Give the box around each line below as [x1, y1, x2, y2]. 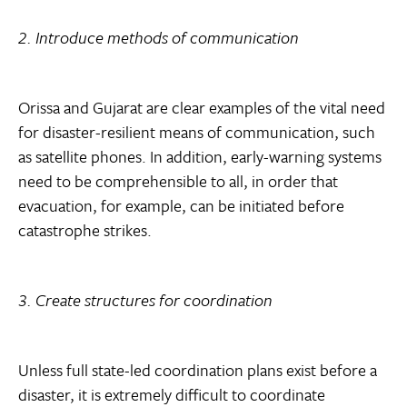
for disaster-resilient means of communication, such [18, 120, 375, 144]
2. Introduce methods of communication [18, 25, 299, 50]
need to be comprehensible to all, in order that [18, 169, 338, 194]
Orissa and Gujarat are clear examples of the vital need [18, 95, 385, 120]
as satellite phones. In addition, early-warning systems [18, 144, 382, 169]
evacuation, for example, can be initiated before [18, 194, 344, 218]
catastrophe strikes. [18, 218, 152, 243]
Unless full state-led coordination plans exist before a [18, 358, 377, 382]
